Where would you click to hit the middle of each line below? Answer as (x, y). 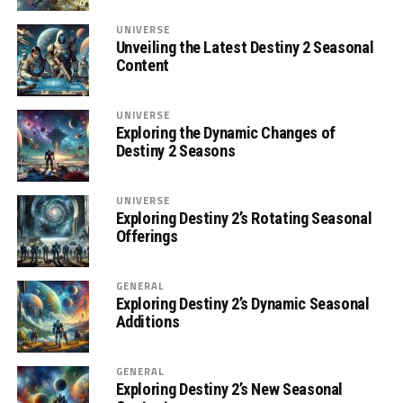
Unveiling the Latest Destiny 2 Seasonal (245, 48)
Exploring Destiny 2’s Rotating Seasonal (244, 219)
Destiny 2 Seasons (175, 151)
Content (142, 66)
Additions (148, 322)
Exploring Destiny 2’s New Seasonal (229, 390)
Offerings (147, 237)
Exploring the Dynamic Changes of (225, 133)
